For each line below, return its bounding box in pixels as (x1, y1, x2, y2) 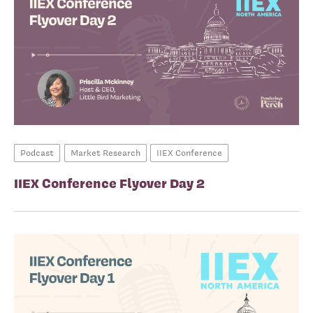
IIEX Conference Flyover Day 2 (14, 174, 205, 193)
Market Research (70, 147, 140, 159)
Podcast (20, 147, 54, 159)
